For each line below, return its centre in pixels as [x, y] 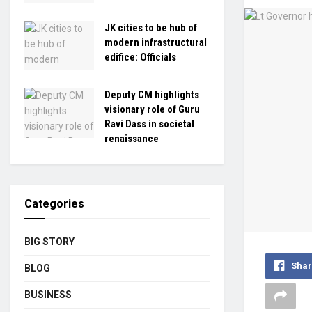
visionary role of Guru [152, 109]
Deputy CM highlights [152, 95]
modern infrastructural [156, 42]
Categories [54, 204]
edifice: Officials [140, 57]
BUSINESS [48, 295]
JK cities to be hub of [151, 28]
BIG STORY [49, 242]
